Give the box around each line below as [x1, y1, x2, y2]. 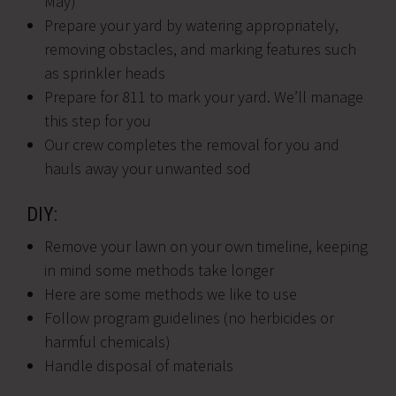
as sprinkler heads [44, 63, 165, 83]
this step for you [44, 110, 151, 131]
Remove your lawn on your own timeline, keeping [44, 236, 368, 256]
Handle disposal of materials [44, 355, 233, 376]
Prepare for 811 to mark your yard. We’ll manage [44, 87, 363, 107]
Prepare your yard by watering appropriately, [44, 15, 339, 35]
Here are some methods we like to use [44, 284, 297, 304]
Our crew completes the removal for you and [44, 134, 339, 155]
